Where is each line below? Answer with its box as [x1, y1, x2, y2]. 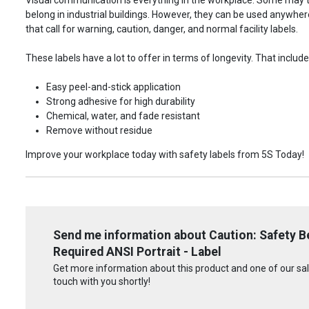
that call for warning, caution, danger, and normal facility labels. [26, 23, 298, 34]
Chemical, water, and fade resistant [46, 110, 200, 121]
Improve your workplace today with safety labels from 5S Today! [26, 148, 304, 160]
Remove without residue [46, 124, 152, 136]
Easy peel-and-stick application [46, 81, 181, 92]
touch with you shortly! [53, 276, 150, 288]
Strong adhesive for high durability [46, 95, 195, 107]
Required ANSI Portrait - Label [53, 244, 221, 259]
